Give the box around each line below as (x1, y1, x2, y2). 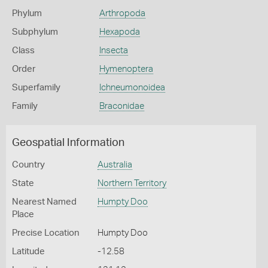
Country (12, 160, 45, 169)
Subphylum (12, 28, 58, 36)
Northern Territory (97, 179, 166, 188)
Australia (97, 160, 132, 169)
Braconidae (99, 102, 144, 111)
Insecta (99, 46, 128, 55)
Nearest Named (12, 197, 77, 206)
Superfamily (12, 83, 60, 92)
